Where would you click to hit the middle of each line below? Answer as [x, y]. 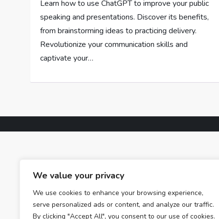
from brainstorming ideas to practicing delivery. [119, 31]
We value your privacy [78, 175]
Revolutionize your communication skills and [114, 44]
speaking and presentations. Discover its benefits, [125, 17]
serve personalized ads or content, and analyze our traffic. [123, 205]
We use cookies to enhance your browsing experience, [118, 193]
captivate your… [67, 58]
